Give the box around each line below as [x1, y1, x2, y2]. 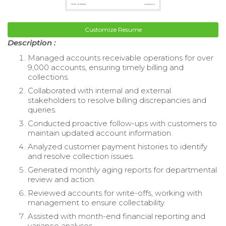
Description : [8, 37, 56, 47]
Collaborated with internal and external [28, 85, 171, 95]
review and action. [28, 174, 95, 184]
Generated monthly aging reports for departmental [28, 164, 217, 175]
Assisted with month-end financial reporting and [28, 211, 205, 221]
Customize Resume [84, 25, 142, 33]
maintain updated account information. [28, 128, 173, 138]
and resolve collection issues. [28, 151, 134, 161]
